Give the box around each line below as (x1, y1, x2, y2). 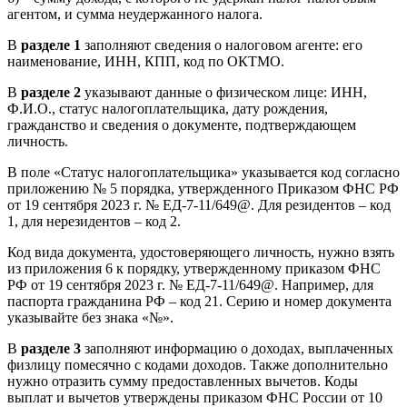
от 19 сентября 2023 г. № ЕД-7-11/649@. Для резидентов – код (7, 196, 391, 213)
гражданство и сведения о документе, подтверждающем (7, 116, 356, 133)
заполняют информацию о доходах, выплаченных (84, 340, 393, 356)
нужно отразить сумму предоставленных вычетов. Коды (7, 372, 358, 389)
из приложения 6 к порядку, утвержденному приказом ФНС (7, 260, 381, 276)
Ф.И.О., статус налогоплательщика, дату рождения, (7, 100, 328, 116)
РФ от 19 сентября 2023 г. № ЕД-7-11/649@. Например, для (7, 276, 373, 293)
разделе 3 (21, 340, 84, 356)
